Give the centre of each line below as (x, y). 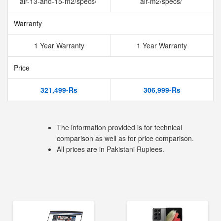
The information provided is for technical (119, 127)
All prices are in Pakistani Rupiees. (110, 149)
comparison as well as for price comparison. (125, 138)
